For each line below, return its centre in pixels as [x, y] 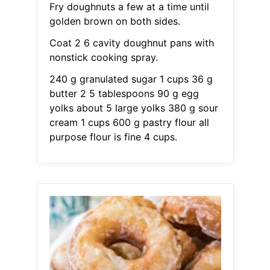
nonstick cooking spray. [103, 58]
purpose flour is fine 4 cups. [113, 137]
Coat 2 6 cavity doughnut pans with [131, 43]
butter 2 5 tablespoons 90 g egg [124, 94]
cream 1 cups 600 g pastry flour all [129, 123]
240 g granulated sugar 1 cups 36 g [131, 79]
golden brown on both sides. [115, 21]
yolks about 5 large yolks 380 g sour [133, 108]
